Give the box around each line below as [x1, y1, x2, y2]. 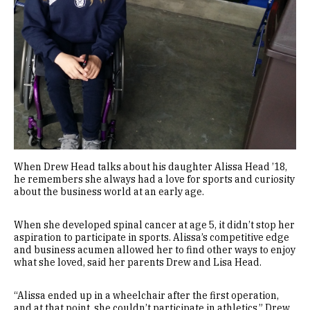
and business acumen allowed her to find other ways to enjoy [14, 243, 295, 256]
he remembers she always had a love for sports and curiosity [14, 172, 295, 185]
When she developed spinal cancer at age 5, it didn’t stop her [14, 218, 295, 231]
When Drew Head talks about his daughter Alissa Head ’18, [14, 160, 287, 173]
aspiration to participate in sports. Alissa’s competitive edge [14, 230, 289, 244]
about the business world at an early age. [14, 185, 204, 198]
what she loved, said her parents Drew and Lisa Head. [14, 255, 262, 268]
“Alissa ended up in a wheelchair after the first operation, [14, 289, 279, 302]
